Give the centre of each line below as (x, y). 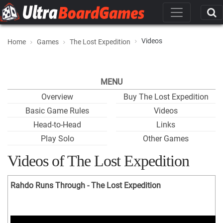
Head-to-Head (57, 125)
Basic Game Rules (57, 111)
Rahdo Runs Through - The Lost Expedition (86, 185)
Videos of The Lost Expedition (98, 161)
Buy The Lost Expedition (166, 97)
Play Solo (57, 139)
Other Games (166, 139)
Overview (57, 97)
